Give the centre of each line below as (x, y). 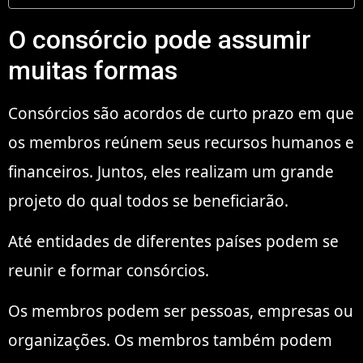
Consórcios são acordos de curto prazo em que (181, 113)
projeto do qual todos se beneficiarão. (148, 201)
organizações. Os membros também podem (170, 341)
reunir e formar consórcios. (109, 271)
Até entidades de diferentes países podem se (173, 242)
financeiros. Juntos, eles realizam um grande (171, 171)
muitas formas (93, 70)
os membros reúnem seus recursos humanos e (181, 142)
